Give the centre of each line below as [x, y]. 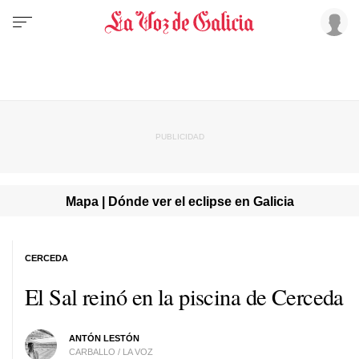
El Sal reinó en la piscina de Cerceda [184, 296]
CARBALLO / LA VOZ [111, 351]
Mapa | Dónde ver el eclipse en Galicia [179, 201]
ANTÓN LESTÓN [104, 338]
